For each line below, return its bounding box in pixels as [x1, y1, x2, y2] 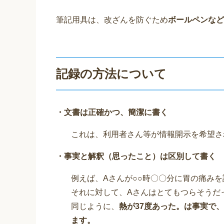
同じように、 [71, 202, 119, 211]
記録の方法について [56, 67, 166, 81]
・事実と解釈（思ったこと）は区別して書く [56, 152, 216, 161]
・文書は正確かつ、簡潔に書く [56, 108, 168, 117]
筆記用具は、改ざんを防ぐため [56, 15, 168, 24]
